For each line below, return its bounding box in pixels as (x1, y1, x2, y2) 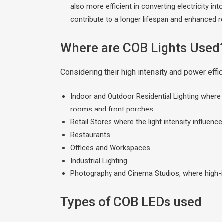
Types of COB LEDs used (60, 194, 202, 209)
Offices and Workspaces (70, 143, 150, 152)
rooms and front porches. (70, 104, 155, 113)
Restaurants (70, 130, 110, 139)
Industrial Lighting (70, 156, 127, 165)
